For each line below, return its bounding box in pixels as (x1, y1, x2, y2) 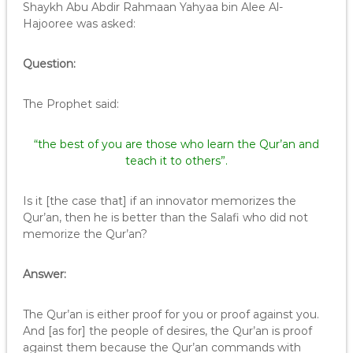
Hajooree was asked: (22, 17, 136, 31)
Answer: (22, 267, 66, 281)
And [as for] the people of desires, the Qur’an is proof (22, 324, 312, 338)
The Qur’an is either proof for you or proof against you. (22, 307, 319, 321)
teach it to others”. (125, 154, 228, 168)
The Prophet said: (22, 97, 119, 111)
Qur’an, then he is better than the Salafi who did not (22, 210, 308, 225)
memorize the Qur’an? (22, 227, 147, 241)
